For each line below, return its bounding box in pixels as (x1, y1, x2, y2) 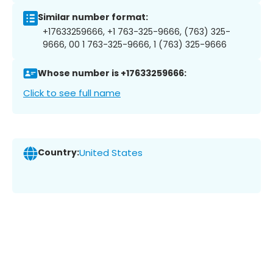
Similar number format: (38, 11, 148, 24)
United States (79, 146, 143, 160)
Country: (38, 146, 79, 159)
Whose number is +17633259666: (38, 67, 186, 80)
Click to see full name (23, 86, 121, 99)
